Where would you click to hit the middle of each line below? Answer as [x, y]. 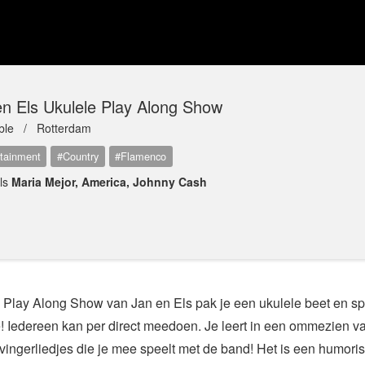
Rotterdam [64, 128]
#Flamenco [141, 156]
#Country [77, 156]
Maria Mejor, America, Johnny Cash [109, 182]
